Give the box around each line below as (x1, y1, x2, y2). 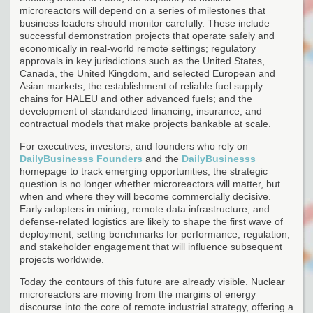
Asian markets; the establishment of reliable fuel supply (20, 80, 263, 92)
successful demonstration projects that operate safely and (20, 29, 275, 41)
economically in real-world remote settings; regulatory (20, 42, 256, 54)
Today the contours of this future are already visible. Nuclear (20, 275, 285, 287)
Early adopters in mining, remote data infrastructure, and (20, 203, 270, 214)
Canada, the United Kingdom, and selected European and (20, 67, 275, 79)
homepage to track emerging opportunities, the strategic (20, 165, 268, 177)
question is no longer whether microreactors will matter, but (20, 177, 280, 189)
